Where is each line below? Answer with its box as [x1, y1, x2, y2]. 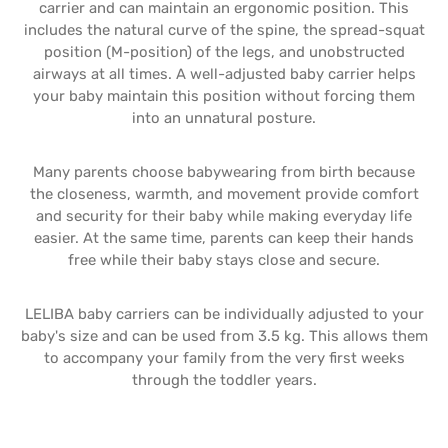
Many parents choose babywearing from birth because [33, 163, 415, 181]
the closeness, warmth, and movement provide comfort [29, 185, 419, 203]
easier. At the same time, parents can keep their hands [34, 229, 414, 247]
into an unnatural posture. [132, 109, 316, 127]
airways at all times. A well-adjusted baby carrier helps [32, 65, 416, 83]
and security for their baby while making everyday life [36, 207, 412, 225]
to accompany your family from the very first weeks [43, 349, 405, 367]
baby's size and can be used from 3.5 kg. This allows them [20, 327, 428, 345]
